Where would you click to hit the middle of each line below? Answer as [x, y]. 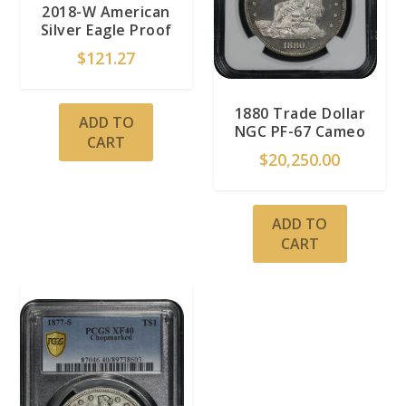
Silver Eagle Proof [106, 30]
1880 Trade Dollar [300, 114]
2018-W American [106, 12]
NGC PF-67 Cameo [300, 132]
